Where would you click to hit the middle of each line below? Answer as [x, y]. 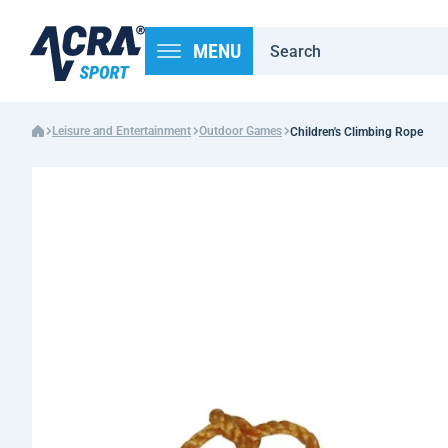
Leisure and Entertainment [121, 131]
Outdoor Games [240, 131]
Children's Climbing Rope [356, 132]
